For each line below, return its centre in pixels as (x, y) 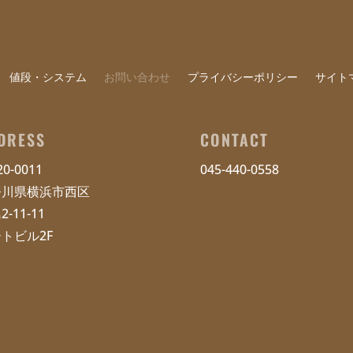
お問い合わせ (137, 77)
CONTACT (234, 139)
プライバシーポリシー (243, 77)
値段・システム (48, 77)
